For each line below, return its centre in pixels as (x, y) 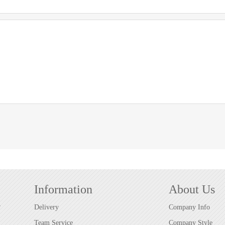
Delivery (46, 207)
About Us (192, 189)
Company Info (189, 207)
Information (63, 189)
